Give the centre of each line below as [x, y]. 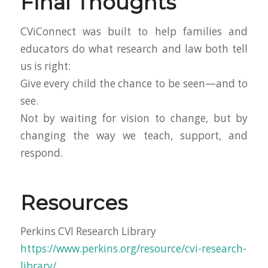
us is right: [45, 66]
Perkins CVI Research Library [88, 232]
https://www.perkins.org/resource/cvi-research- [133, 249]
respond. [41, 153]
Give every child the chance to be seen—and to [134, 83]
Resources [74, 202]
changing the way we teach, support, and [134, 135]
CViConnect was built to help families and [134, 31]
